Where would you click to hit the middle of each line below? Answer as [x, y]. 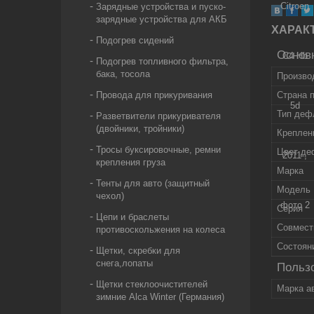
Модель [294, 190]
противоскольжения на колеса [161, 230]
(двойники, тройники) [140, 129]
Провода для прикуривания [154, 95]
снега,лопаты [124, 263]
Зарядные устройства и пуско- [161, 7]
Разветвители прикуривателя [158, 116]
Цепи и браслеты [132, 217]
